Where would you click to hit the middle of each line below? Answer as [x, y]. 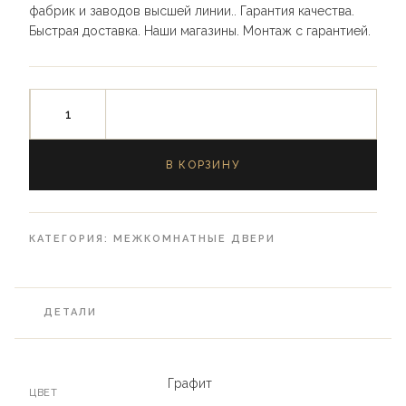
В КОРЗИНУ [203, 165]
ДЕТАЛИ [70, 313]
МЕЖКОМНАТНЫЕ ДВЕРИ [194, 239]
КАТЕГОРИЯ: [71, 239]
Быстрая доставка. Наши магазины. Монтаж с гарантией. [200, 31]
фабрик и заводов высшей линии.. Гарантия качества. [192, 11]
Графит [190, 384]
